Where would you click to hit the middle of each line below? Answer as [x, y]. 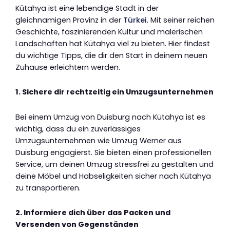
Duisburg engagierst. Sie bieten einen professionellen [113, 152]
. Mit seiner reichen [181, 20]
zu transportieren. [48, 188]
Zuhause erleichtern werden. [68, 67]
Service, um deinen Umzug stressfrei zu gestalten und [114, 164]
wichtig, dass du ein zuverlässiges [78, 129]
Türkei [135, 20]
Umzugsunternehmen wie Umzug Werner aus [99, 140]
